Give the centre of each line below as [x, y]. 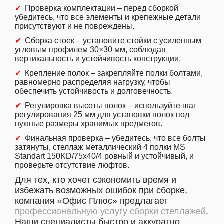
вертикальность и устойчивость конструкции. [98, 59]
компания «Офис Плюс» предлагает [91, 201]
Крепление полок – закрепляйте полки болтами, [114, 73]
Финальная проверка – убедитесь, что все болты [115, 138]
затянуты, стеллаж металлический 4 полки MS [100, 147]
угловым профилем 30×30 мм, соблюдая [90, 50]
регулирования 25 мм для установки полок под [102, 115]
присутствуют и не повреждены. [75, 26]
